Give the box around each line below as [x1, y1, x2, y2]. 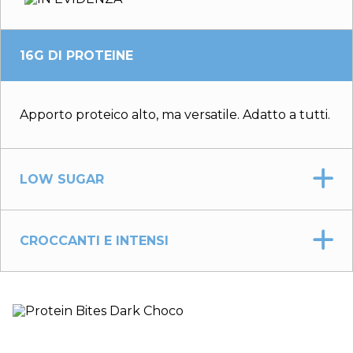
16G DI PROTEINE [20, 48, 133, 64]
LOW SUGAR [20, 172, 104, 188]
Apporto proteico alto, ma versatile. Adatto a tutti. [20, 106, 330, 122]
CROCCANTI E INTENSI [20, 233, 169, 249]
